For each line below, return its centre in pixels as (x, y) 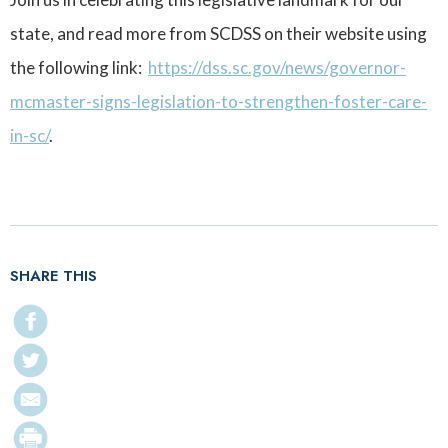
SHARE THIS (53, 276)
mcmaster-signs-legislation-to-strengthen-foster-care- (218, 102)
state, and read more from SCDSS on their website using (218, 34)
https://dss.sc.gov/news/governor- (277, 68)
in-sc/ (29, 136)
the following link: (79, 68)
